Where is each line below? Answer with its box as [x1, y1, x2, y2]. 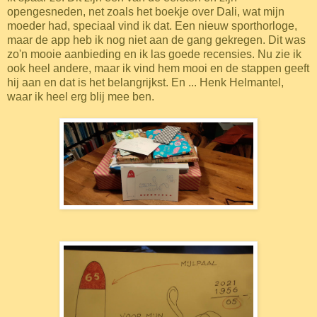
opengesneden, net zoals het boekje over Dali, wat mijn [7, 5, 284, 18]
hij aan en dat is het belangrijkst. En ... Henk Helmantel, [7, 76, 284, 88]
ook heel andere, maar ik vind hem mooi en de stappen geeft [7, 62, 309, 74]
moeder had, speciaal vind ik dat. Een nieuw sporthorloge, [7, 19, 297, 32]
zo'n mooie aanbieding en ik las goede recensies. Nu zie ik [7, 47, 301, 60]
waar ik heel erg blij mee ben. [7, 90, 154, 103]
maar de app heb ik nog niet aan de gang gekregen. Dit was [7, 33, 306, 46]
